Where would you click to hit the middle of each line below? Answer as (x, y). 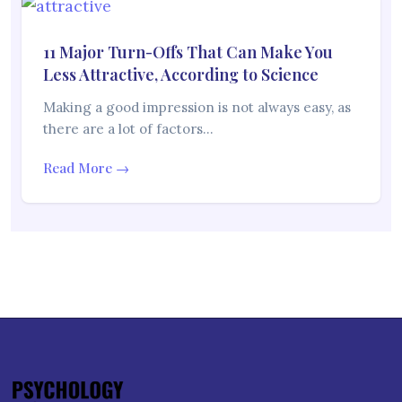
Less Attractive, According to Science (181, 75)
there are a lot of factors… (128, 129)
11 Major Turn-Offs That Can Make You (188, 52)
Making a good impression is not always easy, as (197, 108)
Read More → (86, 168)
